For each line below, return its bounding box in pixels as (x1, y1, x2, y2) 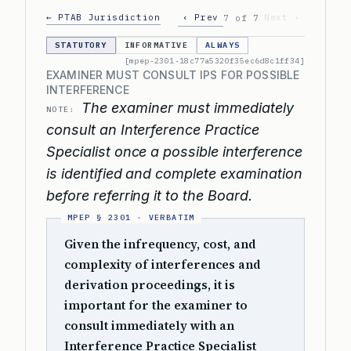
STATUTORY (55, 40, 107, 50)
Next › (264, 12, 300, 23)
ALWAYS (205, 40, 241, 50)
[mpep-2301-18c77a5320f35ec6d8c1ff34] (124, 56, 305, 66)
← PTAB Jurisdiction (46, 12, 161, 23)
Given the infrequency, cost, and (64, 236, 256, 252)
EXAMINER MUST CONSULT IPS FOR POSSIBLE (46, 68, 300, 81)
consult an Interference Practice (46, 121, 259, 138)
